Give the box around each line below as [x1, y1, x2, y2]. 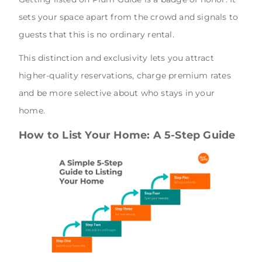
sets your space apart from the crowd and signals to [19, 11, 239, 22]
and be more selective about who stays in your [19, 87, 215, 98]
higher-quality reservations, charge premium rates [19, 70, 231, 81]
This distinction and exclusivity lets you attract [19, 52, 214, 63]
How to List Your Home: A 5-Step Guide [19, 128, 236, 141]
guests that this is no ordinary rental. [19, 29, 174, 40]
